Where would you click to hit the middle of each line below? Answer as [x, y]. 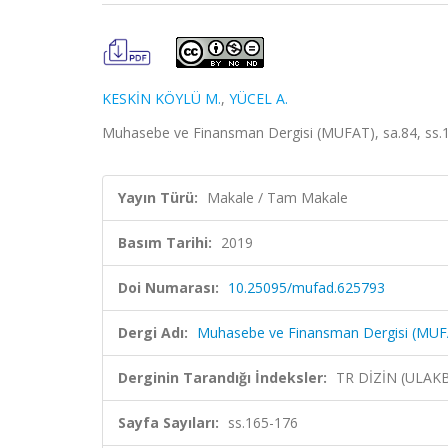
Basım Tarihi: [165, 242]
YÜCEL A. [258, 98]
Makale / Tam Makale [277, 197]
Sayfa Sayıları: [168, 422]
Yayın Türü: [158, 197]
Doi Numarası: [168, 287]
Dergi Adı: [153, 332]
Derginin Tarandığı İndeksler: [222, 377]
